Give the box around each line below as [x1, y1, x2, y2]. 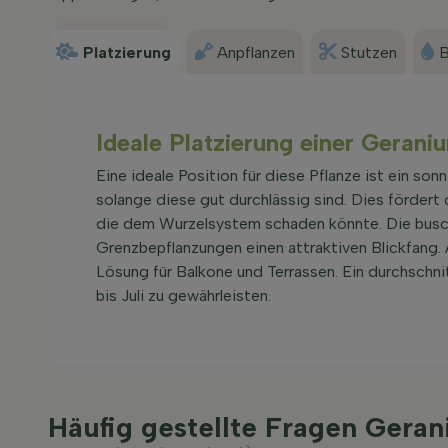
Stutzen [341, 43, 397, 62]
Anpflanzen [217, 43, 295, 62]
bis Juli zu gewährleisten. [96, 286, 271, 305]
